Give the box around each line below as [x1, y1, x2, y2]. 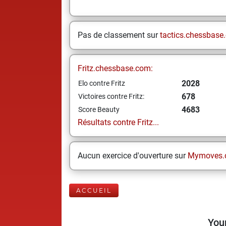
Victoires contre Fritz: [78, 92, 144, 100]
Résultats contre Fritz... [78, 118, 159, 127]
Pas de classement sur [78, 30, 160, 40]
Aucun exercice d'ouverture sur [78, 151, 188, 160]
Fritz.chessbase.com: [78, 64, 153, 73]
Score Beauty [78, 105, 120, 114]
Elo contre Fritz [78, 79, 125, 87]
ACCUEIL [76, 187, 111, 194]
